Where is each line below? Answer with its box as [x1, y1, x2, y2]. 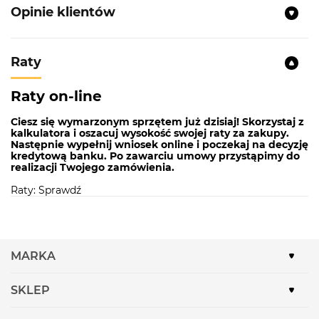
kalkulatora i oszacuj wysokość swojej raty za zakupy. [11, 127, 289, 140]
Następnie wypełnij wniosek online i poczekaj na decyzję [11, 138, 308, 152]
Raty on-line [11, 88, 102, 105]
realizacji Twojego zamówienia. [11, 161, 174, 174]
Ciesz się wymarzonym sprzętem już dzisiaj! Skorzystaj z [11, 115, 304, 129]
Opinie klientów [11, 4, 115, 20]
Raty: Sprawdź [11, 184, 81, 197]
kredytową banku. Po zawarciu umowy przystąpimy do [11, 150, 300, 163]
